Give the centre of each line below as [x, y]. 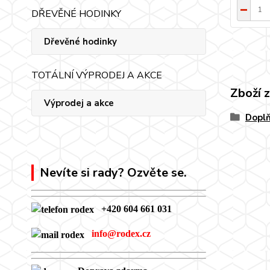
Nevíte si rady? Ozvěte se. [113, 173]
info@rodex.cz [121, 234]
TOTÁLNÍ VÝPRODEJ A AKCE [97, 75]
